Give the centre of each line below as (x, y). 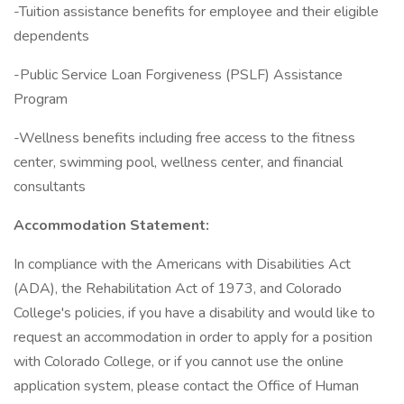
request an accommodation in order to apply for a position (193, 337)
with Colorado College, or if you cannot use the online (179, 362)
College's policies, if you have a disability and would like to (194, 313)
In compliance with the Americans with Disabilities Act (182, 264)
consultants (50, 187)
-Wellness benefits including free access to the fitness (184, 138)
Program (41, 99)
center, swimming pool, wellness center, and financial (178, 162)
